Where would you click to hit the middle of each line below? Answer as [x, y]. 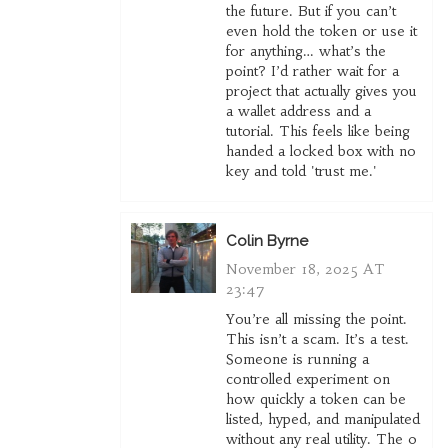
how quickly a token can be [315, 399]
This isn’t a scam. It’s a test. [317, 339]
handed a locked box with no [320, 151]
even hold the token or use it [321, 31]
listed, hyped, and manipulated [322, 419]
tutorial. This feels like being [317, 131]
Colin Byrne [266, 241]
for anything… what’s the [305, 51]
